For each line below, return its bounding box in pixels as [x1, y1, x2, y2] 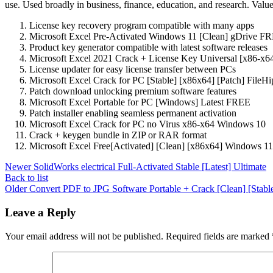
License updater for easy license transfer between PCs [29, 64, 236, 75]
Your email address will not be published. [5, 230, 163, 241]
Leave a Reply [5, 205, 76, 219]
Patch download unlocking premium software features [29, 86, 236, 97]
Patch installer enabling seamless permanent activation [29, 108, 236, 119]
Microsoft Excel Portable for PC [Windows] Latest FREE [29, 97, 250, 108]
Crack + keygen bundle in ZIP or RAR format [29, 130, 207, 141]
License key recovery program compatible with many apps [29, 20, 254, 31]
